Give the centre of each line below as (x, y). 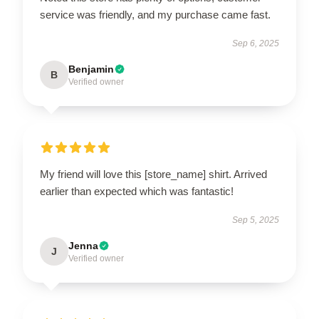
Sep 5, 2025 (256, 220)
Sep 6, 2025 (256, 43)
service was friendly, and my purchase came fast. (155, 15)
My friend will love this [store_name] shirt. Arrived (153, 174)
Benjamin (91, 69)
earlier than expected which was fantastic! (137, 191)
